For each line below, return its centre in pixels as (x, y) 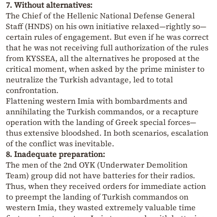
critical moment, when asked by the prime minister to (105, 69)
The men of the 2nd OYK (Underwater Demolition (97, 165)
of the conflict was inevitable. (60, 144)
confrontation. (32, 90)
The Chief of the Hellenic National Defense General (100, 16)
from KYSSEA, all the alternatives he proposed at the (103, 58)
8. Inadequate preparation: (55, 154)
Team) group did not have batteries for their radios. (101, 176)
